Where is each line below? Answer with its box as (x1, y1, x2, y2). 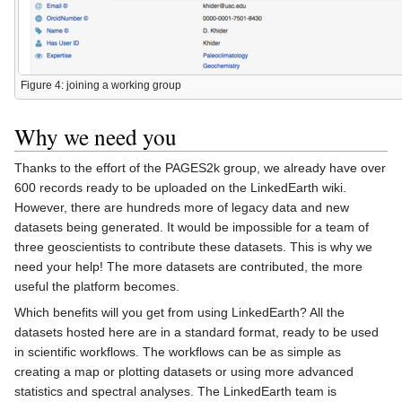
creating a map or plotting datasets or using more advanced (14, 364, 354, 380)
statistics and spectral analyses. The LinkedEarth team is (14, 384, 336, 399)
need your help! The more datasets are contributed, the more (14, 259, 363, 275)
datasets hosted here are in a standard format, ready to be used (14, 325, 379, 340)
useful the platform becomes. (14, 279, 179, 294)
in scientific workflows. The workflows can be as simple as (14, 345, 341, 360)
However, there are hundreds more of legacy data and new (14, 200, 349, 215)
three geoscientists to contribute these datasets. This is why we (14, 240, 372, 255)
